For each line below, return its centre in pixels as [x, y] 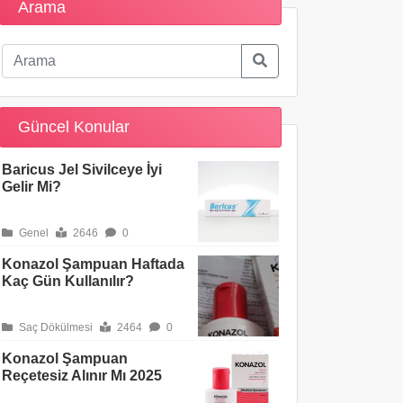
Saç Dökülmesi [54, 327]
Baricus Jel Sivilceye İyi [82, 170]
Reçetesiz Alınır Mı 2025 [82, 376]
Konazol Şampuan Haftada [93, 264]
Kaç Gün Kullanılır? [68, 281]
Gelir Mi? [31, 187]
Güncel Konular [74, 127]
